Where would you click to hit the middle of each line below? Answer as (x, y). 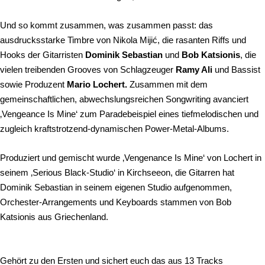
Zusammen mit (159, 84)
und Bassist (236, 69)
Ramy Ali (194, 69)
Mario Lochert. (98, 84)
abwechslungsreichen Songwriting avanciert (164, 99)
